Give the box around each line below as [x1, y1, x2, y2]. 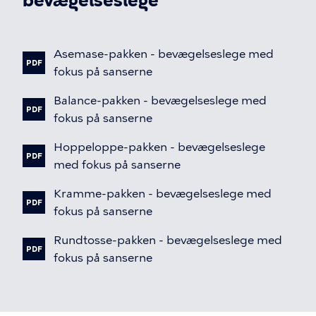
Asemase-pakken [54, 47, 147, 61]
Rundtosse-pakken [54, 233, 156, 247]
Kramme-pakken [54, 187, 145, 200]
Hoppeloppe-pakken [54, 140, 167, 154]
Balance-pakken [54, 94, 140, 107]
